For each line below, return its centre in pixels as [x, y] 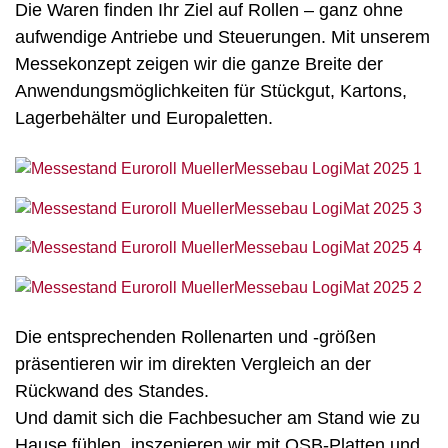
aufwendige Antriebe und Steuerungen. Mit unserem [222, 37]
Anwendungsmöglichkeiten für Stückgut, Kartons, [211, 91]
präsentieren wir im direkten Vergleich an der [193, 364]
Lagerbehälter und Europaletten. [144, 118]
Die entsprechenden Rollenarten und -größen [195, 337]
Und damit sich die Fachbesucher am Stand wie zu [217, 418]
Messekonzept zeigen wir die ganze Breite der [199, 64]
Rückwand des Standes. [112, 391]
